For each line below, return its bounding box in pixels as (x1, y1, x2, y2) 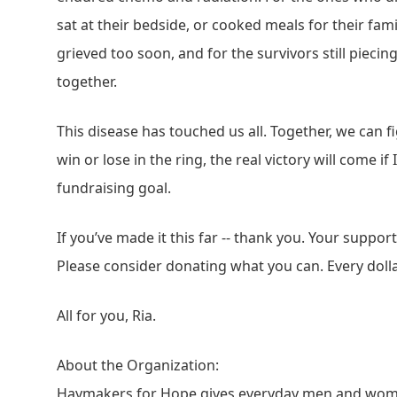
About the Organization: (57, 355, 219, 375)
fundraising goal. (57, 178, 171, 198)
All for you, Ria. (57, 306, 156, 325)
